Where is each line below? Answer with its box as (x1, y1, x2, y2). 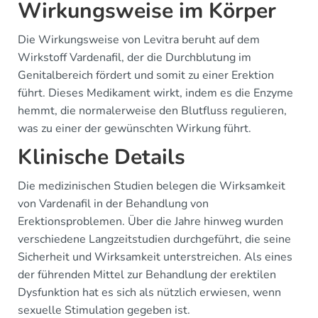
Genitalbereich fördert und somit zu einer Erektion (18, 67, 274, 83)
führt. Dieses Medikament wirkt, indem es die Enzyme (18, 84, 293, 101)
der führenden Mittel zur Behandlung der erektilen (18, 266, 276, 283)
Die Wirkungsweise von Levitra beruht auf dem (18, 31, 260, 48)
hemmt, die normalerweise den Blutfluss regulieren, (18, 102, 287, 119)
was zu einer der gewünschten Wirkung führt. (18, 120, 251, 136)
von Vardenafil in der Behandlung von (18, 195, 209, 212)
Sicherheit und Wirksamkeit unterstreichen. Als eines (18, 248, 292, 265)
